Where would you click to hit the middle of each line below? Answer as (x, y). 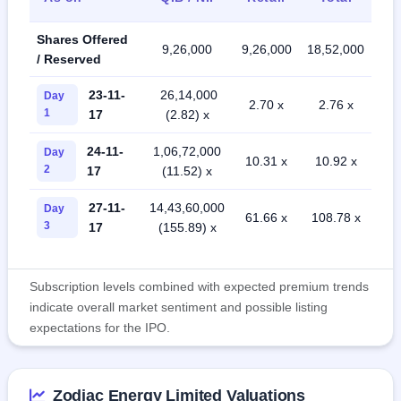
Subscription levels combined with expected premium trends (199, 287)
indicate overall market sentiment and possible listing (179, 307)
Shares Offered (82, 40)
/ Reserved (69, 60)
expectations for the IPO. (100, 328)
